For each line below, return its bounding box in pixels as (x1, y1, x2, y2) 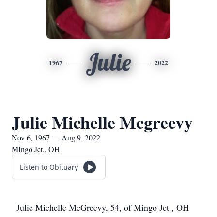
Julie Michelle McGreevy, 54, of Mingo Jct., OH (16, 201, 189, 213)
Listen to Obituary (20, 162, 78, 171)
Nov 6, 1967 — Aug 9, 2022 (12, 132, 100, 142)
